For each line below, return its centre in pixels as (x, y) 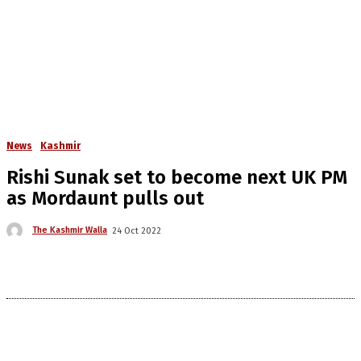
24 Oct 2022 (137, 230)
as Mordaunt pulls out (105, 198)
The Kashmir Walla (70, 230)
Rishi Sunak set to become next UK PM (177, 177)
